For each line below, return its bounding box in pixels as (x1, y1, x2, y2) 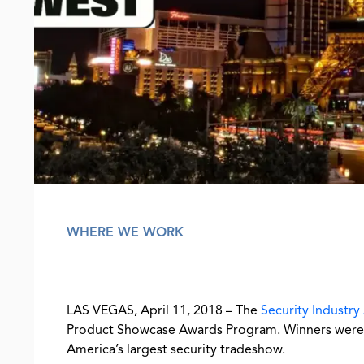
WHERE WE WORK (67, 224, 184, 240)
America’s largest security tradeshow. (67, 341, 285, 357)
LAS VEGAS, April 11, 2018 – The (67, 302, 261, 318)
